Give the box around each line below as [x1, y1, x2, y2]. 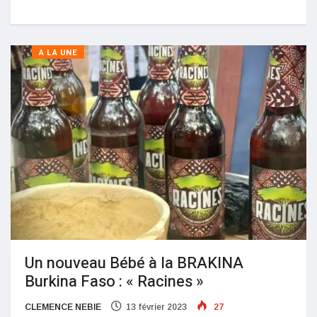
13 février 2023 [126, 302, 187, 313]
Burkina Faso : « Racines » [25, 270, 204, 294]
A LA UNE [39, 46, 78, 59]
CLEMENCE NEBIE [25, 302, 101, 313]
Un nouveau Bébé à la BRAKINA [25, 252, 243, 275]
